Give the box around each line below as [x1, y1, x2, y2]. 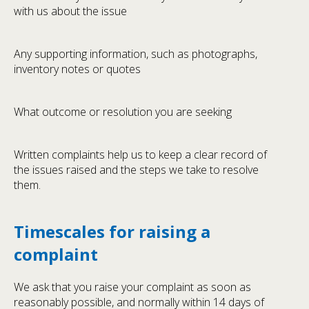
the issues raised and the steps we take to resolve [14, 162, 259, 178]
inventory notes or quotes [14, 61, 141, 77]
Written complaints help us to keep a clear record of [14, 147, 267, 163]
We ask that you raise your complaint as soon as [14, 279, 251, 295]
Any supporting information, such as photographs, [14, 46, 257, 62]
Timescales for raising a [14, 220, 210, 243]
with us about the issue [14, 3, 127, 19]
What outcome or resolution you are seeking [14, 104, 232, 120]
